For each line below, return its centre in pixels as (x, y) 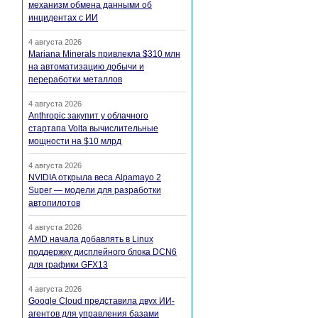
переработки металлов (75, 80)
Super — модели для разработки (95, 191)
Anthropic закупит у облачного (88, 116)
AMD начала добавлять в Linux (91, 240)
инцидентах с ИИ (63, 18)
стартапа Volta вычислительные (93, 129)
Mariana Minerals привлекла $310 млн (104, 54)
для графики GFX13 (68, 265)
